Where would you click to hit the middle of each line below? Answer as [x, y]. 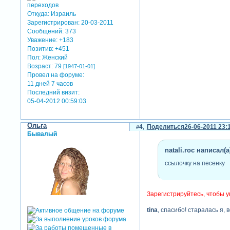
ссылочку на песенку [195, 164]
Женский [54, 57]
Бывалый [42, 134]
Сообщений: [46, 31]
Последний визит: [54, 92]
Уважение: [43, 40]
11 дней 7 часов [50, 84]
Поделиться [165, 127]
